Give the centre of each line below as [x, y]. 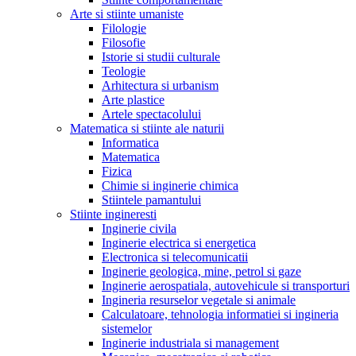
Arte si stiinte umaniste [127, 14]
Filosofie [124, 42]
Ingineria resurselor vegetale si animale [199, 300]
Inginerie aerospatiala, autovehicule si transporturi [226, 285]
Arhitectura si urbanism [160, 85]
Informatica [130, 142]
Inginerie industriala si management [190, 342]
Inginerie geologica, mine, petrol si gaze [201, 271]
